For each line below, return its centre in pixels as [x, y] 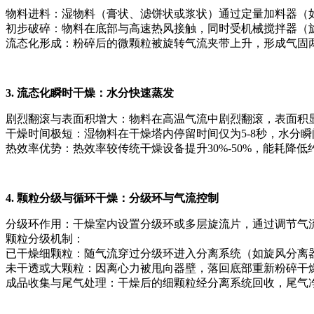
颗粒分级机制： [45, 238]
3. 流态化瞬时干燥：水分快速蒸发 [90, 93]
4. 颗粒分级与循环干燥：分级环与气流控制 [112, 198]
